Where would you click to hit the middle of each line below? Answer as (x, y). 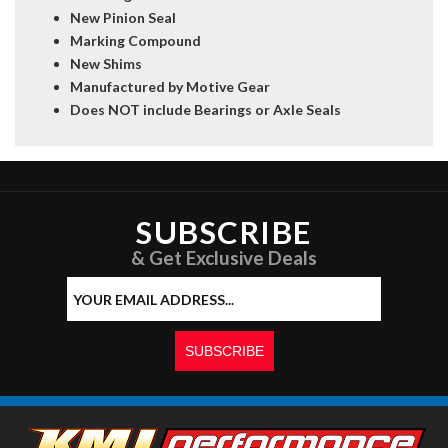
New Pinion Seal (123, 18)
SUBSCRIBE (224, 232)
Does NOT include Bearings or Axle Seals (205, 110)
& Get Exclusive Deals (224, 258)
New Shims (106, 64)
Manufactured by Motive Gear (170, 87)
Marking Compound (135, 41)
